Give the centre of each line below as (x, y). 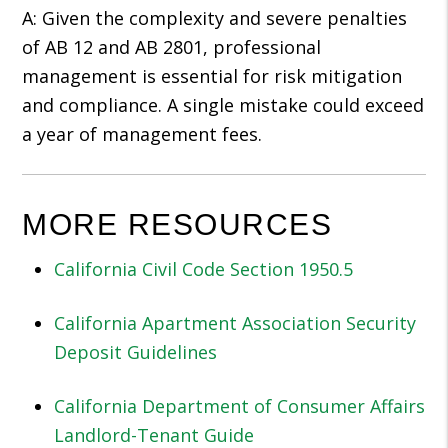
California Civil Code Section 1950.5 (204, 269)
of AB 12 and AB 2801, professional (172, 47)
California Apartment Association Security (235, 323)
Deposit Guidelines (136, 352)
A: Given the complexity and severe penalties (215, 18)
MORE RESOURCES (177, 224)
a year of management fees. (142, 134)
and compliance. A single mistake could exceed (223, 105)
